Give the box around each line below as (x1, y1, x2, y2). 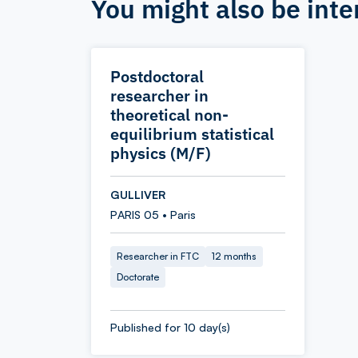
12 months (212, 250, 257, 262)
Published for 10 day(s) (110, 320, 230, 334)
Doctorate (117, 271, 159, 283)
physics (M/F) (110, 142, 211, 164)
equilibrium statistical (110, 123, 274, 145)
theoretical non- (110, 104, 229, 125)
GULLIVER (110, 188, 165, 201)
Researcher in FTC (117, 250, 199, 262)
